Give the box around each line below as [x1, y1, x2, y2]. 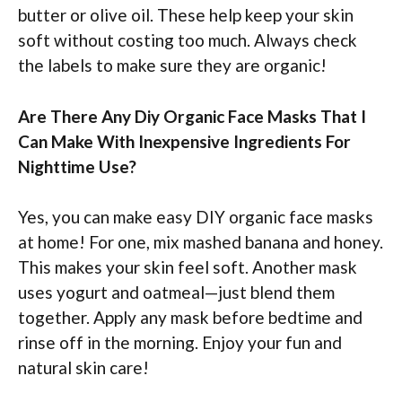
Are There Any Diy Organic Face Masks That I [18, 105, 366, 127]
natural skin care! [18, 357, 149, 379]
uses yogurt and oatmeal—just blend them [18, 282, 335, 303]
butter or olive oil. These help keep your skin [18, 4, 354, 26]
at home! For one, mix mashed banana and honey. [18, 232, 383, 253]
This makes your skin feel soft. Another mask [18, 257, 357, 278]
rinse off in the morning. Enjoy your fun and [18, 332, 342, 354]
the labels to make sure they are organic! [18, 55, 327, 76]
